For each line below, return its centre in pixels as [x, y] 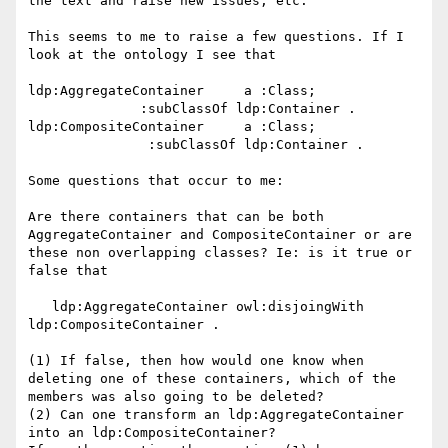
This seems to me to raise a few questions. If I [216, 37]
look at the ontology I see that [152, 55]
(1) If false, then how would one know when [196, 361]
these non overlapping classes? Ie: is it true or [220, 253]
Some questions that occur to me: [156, 181]
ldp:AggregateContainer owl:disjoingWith [40, 307]
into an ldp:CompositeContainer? [152, 433]
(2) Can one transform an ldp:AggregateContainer [216, 415]
